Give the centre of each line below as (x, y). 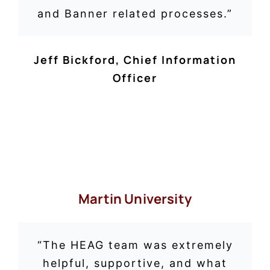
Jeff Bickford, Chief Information (135, 60)
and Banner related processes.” (135, 13)
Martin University (135, 199)
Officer (135, 78)
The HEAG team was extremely (138, 245)
